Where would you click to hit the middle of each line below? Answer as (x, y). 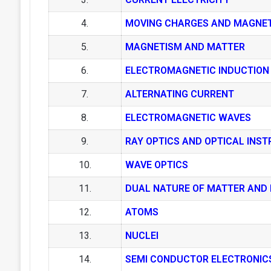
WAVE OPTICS (156, 165)
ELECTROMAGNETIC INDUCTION (197, 71)
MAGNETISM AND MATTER (185, 47)
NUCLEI (142, 236)
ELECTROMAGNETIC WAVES (188, 118)
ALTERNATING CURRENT (179, 94)
